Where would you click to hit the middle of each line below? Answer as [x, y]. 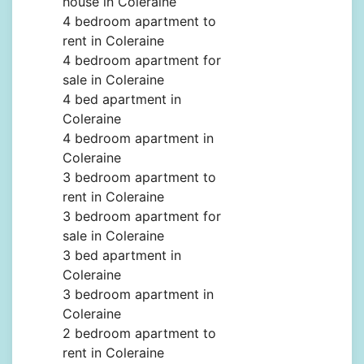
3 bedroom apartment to [139, 178]
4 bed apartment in [122, 100]
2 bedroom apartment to [139, 334]
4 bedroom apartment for [142, 61]
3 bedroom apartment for [142, 217]
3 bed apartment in [122, 256]
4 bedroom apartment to [139, 22]
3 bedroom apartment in [138, 295]
